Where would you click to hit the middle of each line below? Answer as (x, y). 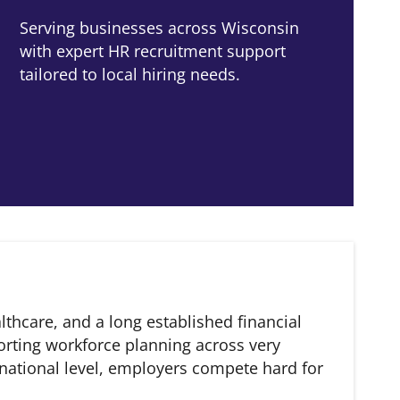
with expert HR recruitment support (153, 51)
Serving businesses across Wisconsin (159, 28)
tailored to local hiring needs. (130, 74)
